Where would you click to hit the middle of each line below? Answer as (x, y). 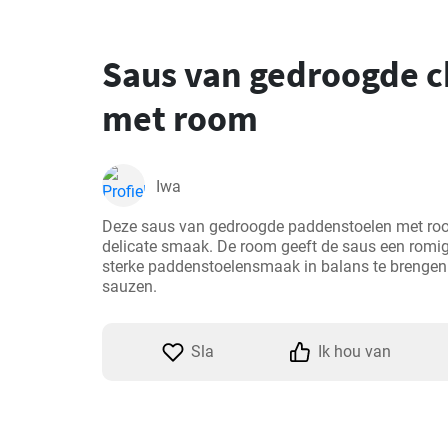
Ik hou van (354, 351)
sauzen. (129, 286)
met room (180, 118)
